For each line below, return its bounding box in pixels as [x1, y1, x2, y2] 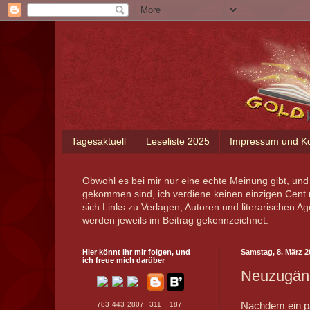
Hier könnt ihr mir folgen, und [82, 247, 190, 256]
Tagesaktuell [71, 136, 126, 147]
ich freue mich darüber [82, 255, 165, 264]
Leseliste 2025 [145, 136, 210, 147]
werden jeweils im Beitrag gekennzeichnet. [82, 214, 268, 226]
